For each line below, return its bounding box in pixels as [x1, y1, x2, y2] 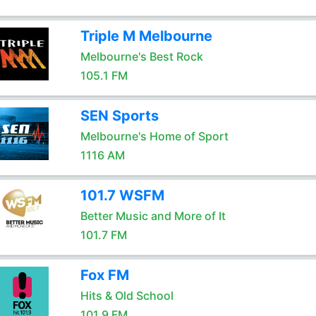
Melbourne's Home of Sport [80, 129, 229, 143]
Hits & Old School [80, 288, 174, 303]
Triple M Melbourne [80, 28, 212, 44]
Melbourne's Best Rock [80, 49, 203, 63]
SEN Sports [80, 107, 159, 124]
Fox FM [80, 267, 129, 284]
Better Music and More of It [80, 209, 226, 223]
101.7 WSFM [80, 187, 164, 204]
